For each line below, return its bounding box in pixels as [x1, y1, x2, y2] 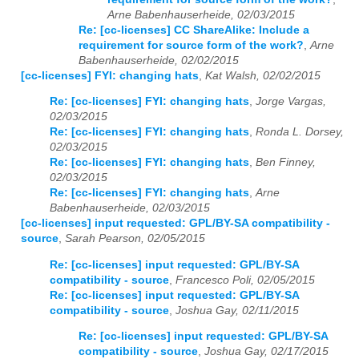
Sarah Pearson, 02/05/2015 [65, 232, 205, 245]
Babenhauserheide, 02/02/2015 [79, 54, 239, 67]
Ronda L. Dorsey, [256, 126, 344, 139]
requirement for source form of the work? [79, 38, 304, 51]
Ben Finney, [256, 156, 316, 169]
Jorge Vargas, [256, 95, 326, 108]
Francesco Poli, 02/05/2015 [175, 273, 315, 286]
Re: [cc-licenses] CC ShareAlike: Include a [79, 23, 309, 36]
